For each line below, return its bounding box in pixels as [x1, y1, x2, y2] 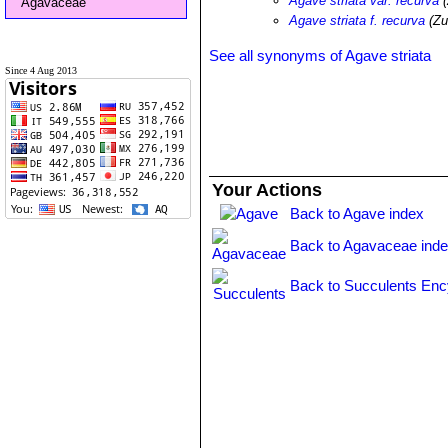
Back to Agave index [290, 205, 425, 222]
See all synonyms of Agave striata [209, 47, 432, 64]
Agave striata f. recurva [289, 13, 426, 28]
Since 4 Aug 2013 [5, 65, 77, 76]
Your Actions [212, 180, 323, 200]
